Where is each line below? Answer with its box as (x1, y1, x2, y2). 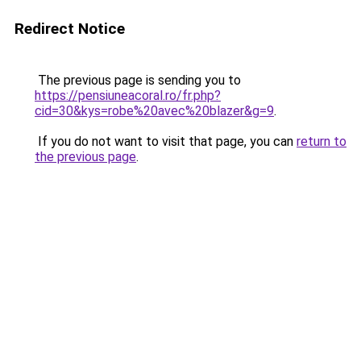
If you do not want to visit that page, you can (35, 134, 297, 149)
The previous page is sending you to (35, 73, 241, 88)
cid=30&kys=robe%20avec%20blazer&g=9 (35, 103, 274, 118)
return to (297, 134, 346, 149)
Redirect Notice (15, 19, 125, 38)
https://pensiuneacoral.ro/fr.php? (35, 88, 221, 103)
